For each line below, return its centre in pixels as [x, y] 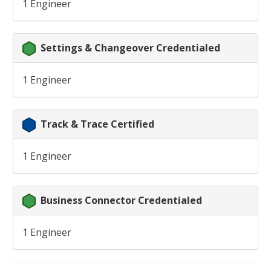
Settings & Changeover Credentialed [130, 47]
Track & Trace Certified [97, 124]
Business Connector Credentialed [121, 201]
